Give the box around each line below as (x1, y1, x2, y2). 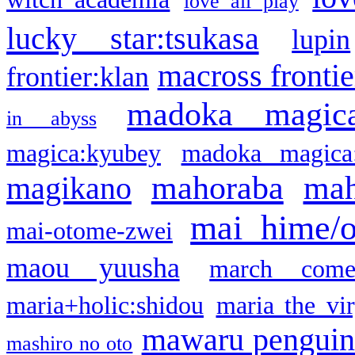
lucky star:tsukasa (6, 20, 259, 56)
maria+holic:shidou (6, 291, 204, 319)
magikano (6, 170, 132, 206)
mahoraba (151, 169, 284, 206)
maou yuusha (6, 251, 180, 284)
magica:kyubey (6, 139, 161, 167)
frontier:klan (6, 60, 149, 93)
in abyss (6, 106, 97, 130)
